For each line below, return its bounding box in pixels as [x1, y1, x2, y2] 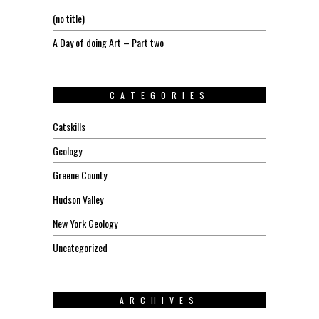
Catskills [53, 119, 85, 134]
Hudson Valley [53, 192, 103, 206]
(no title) [53, 11, 85, 26]
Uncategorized [53, 240, 108, 255]
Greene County [53, 167, 107, 182]
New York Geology [53, 216, 117, 231]
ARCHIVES [120, 294, 199, 306]
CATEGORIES [109, 89, 210, 101]
